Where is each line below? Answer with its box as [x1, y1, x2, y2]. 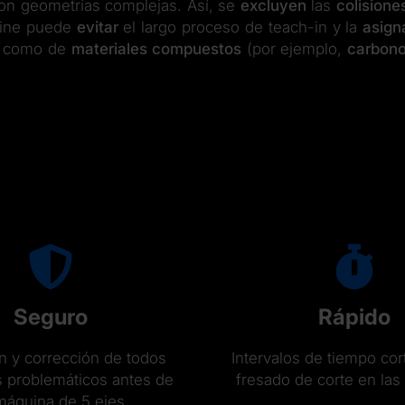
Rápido [318, 303, 391, 330]
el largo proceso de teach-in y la [118, 18, 363, 36]
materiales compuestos [71, 40, 241, 58]
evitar [76, 18, 118, 36]
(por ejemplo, [240, 40, 348, 58]
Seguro [14, 303, 88, 330]
